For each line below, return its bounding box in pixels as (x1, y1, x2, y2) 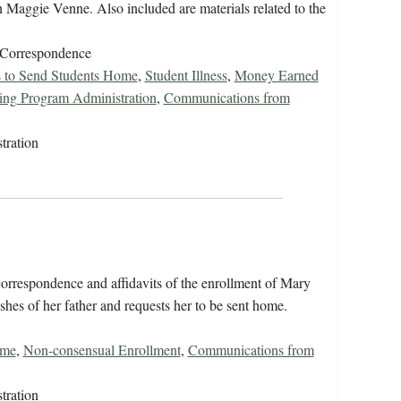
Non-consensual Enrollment (22, 340, 181, 360)
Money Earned (234, 65, 319, 85)
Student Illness (144, 65, 227, 85)
